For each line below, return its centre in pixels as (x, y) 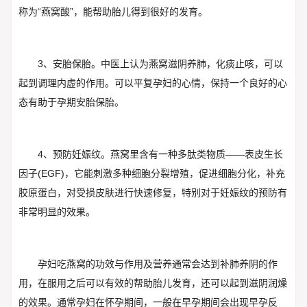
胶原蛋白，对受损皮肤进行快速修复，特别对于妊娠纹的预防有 (152, 192)
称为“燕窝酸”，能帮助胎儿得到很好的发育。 (113, 12)
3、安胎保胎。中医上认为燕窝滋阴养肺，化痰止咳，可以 (160, 64)
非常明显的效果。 (57, 211)
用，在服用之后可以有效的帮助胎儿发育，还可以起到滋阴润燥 (152, 283)
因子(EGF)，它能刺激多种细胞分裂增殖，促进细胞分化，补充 (151, 173)
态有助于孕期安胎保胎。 (71, 102)
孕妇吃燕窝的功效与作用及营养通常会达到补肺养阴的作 (157, 263)
